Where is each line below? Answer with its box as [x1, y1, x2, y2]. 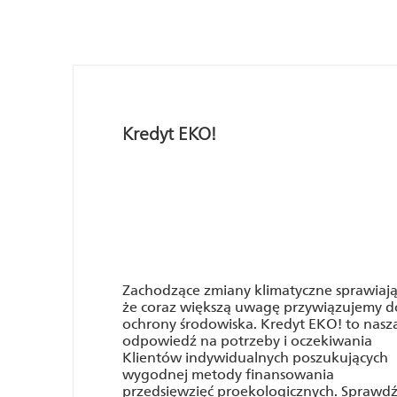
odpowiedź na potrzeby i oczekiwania [122, 332, 372, 349]
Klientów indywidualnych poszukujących [122, 349, 388, 366]
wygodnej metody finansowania [122, 366, 334, 383]
